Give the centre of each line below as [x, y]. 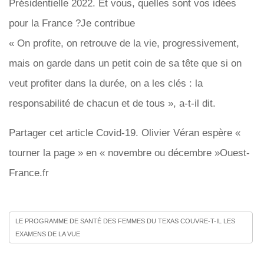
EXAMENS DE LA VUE [48, 234]
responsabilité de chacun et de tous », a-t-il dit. [112, 103]
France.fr [29, 173]
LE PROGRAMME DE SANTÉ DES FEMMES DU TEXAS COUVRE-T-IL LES [125, 221]
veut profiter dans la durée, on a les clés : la [106, 83]
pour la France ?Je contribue [72, 23]
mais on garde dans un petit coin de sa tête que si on [125, 63]
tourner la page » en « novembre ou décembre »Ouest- [129, 153]
